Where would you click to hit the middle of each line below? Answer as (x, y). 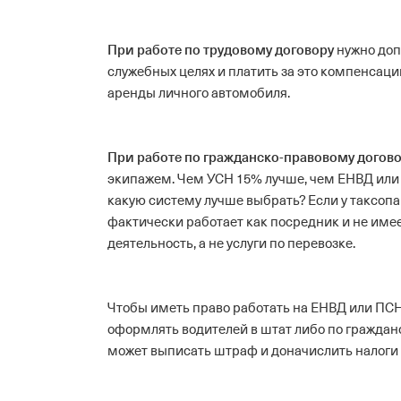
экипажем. (141, 179)
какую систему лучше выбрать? (206, 200)
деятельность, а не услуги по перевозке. (231, 243)
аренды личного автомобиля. (199, 93)
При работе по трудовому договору (221, 50)
